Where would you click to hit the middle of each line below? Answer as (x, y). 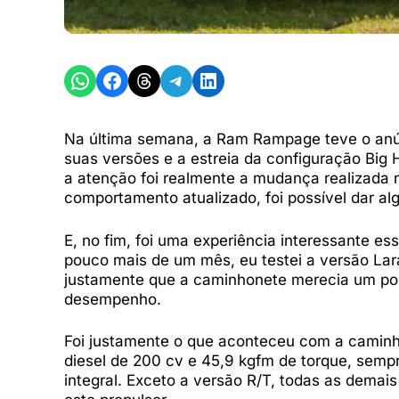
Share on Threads (175, 79)
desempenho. (113, 299)
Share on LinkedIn (239, 79)
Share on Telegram (212, 79)
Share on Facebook (150, 79)
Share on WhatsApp (122, 79)
